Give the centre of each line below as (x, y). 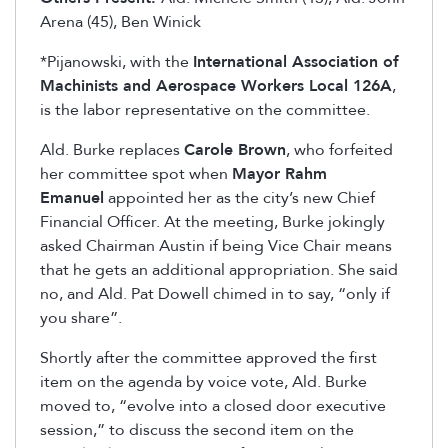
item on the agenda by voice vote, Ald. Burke (203, 381)
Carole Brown (235, 149)
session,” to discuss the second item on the (197, 429)
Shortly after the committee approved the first (208, 357)
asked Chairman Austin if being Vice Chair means (216, 245)
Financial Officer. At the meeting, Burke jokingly (212, 221)
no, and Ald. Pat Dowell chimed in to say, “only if (215, 293)
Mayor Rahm (279, 173)
